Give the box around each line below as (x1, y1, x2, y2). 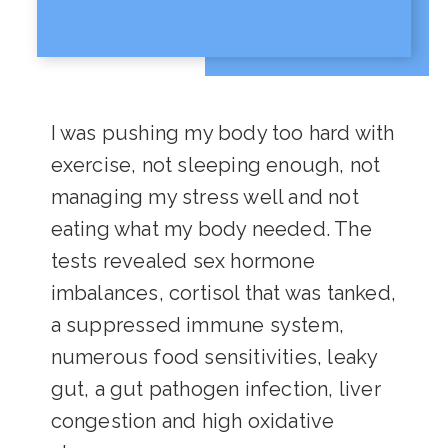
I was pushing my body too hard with (50, 121, 395, 146)
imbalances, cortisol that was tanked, (50, 281, 397, 306)
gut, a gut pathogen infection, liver (50, 377, 381, 402)
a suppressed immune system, (50, 313, 345, 338)
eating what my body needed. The (50, 217, 372, 242)
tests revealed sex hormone (50, 249, 315, 274)
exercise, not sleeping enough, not (50, 153, 381, 178)
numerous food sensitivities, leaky (50, 345, 378, 370)
